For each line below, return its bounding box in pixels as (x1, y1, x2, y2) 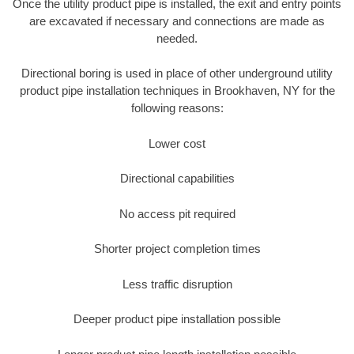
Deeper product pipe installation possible (73, 312, 281, 326)
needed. (156, 31, 198, 45)
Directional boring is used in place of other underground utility (21, 66, 333, 81)
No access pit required (119, 206, 235, 220)
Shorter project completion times (93, 242, 261, 256)
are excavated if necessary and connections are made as (29, 13, 325, 28)
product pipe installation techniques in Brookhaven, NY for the (19, 84, 335, 98)
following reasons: (130, 101, 224, 115)
